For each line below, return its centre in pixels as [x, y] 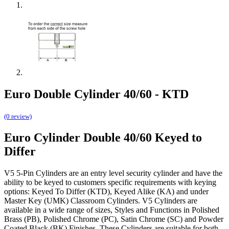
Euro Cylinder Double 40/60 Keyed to [103, 138]
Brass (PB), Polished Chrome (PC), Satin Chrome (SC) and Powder [114, 219]
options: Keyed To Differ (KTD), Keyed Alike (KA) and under [106, 191]
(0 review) [18, 117]
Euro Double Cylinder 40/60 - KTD [96, 94]
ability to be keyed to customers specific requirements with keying [110, 182]
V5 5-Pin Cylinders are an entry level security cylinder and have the [113, 173]
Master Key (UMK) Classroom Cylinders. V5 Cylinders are [101, 200]
